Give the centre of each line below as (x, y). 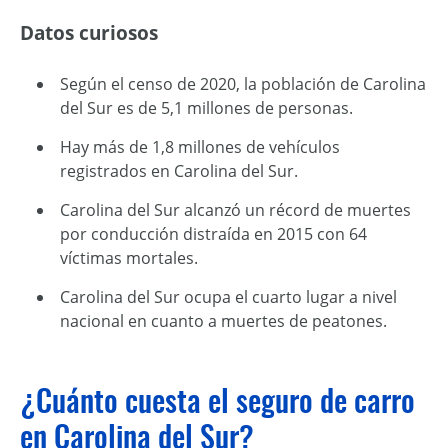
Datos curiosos (89, 32)
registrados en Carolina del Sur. (179, 171)
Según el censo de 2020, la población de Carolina (243, 84)
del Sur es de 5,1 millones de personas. (206, 108)
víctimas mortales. (129, 258)
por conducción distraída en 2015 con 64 (213, 234)
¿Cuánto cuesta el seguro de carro (217, 400)
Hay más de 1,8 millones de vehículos (200, 147)
